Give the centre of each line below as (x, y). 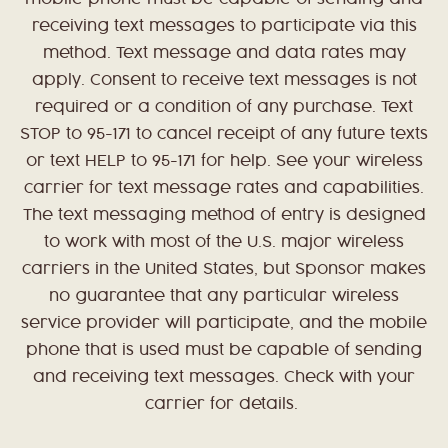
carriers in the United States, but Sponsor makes (224, 270)
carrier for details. (224, 405)
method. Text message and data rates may (224, 54)
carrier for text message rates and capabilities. (224, 189)
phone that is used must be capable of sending (224, 351)
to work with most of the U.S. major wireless (224, 243)
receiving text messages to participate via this (224, 27)
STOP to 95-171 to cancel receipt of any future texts (224, 135)
